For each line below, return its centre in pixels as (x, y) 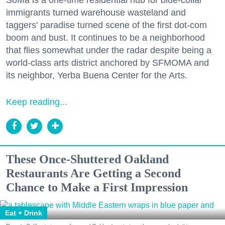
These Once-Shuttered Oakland (87, 159)
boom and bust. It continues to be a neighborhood (105, 37)
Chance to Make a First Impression (97, 187)
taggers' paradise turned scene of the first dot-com (106, 25)
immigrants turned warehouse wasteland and (96, 12)
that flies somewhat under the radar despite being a (109, 50)
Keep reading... (37, 102)
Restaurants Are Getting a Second (93, 173)
